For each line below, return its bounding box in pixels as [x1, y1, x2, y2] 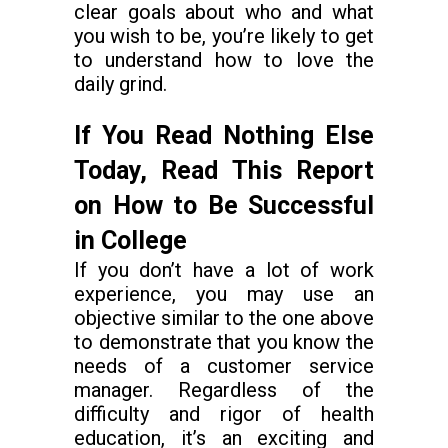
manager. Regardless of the [74, 378, 374, 402]
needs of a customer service [74, 354, 374, 378]
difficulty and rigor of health [74, 402, 374, 426]
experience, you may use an [74, 282, 374, 306]
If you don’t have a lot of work [74, 258, 374, 282]
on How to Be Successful [74, 191, 374, 220]
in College [74, 226, 187, 255]
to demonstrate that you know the [74, 330, 374, 354]
